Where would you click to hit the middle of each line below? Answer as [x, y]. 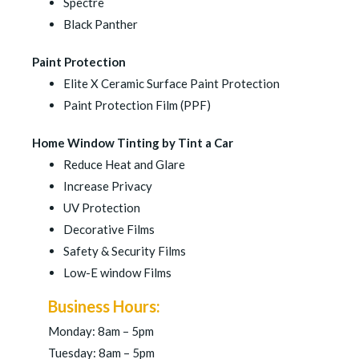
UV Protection [101, 208]
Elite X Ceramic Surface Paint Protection [171, 83]
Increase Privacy [107, 186]
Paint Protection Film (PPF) [137, 105]
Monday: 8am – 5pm [101, 331]
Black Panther [100, 24]
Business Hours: [104, 306]
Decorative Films [109, 229]
